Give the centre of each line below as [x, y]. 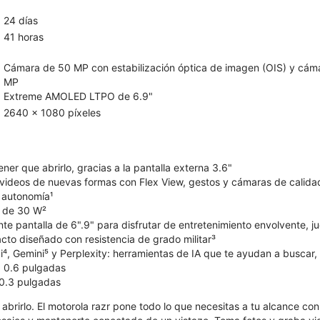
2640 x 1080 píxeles [52, 112]
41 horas [24, 36]
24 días [21, 20]
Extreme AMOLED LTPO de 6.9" [78, 96]
